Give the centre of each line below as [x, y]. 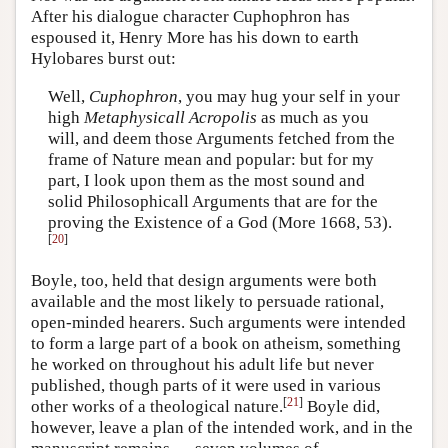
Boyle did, [341, 407]
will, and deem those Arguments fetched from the [221, 138]
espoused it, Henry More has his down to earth [195, 38]
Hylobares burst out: [103, 59]
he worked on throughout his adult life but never [202, 365]
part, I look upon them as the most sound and [206, 180]
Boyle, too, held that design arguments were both [204, 281]
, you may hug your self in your [288, 96]
